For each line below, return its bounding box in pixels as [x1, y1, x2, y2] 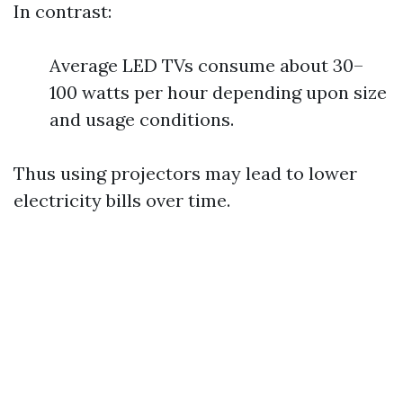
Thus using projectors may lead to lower [13, 162, 357, 184]
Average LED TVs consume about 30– [49, 54, 363, 76]
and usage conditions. [49, 108, 234, 130]
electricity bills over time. [13, 189, 230, 211]
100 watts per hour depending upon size [49, 81, 387, 103]
